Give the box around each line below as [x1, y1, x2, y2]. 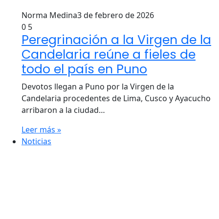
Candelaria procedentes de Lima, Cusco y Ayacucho [22, 93, 211, 104]
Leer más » [22, 124, 61, 135]
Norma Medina [22, 10, 77, 21]
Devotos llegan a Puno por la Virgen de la [22, 81, 174, 92]
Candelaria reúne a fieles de [22, 46, 196, 63]
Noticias [22, 136, 51, 147]
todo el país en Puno [22, 61, 147, 78]
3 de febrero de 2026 [77, 10, 154, 21]
